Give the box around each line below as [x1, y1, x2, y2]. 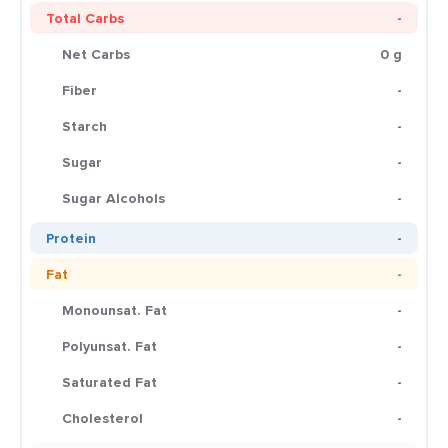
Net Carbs [62, 44, 130, 64]
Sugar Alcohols [62, 188, 165, 208]
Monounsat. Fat [62, 300, 167, 320]
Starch [62, 116, 107, 136]
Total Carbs [46, 8, 124, 28]
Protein [46, 228, 96, 248]
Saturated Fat [62, 372, 157, 392]
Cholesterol [62, 408, 143, 428]
